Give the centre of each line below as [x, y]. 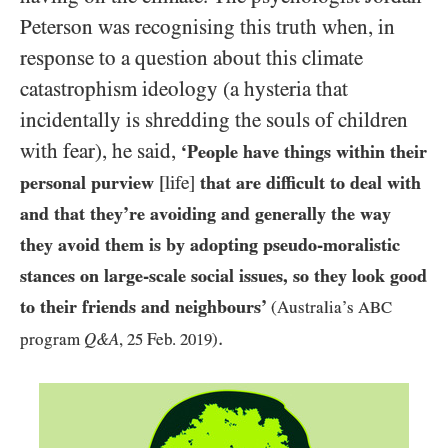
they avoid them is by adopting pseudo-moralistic [210, 244]
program [52, 339]
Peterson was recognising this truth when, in [207, 27]
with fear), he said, [100, 151]
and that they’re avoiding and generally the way [205, 213]
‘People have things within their [304, 151]
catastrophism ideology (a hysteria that [184, 89]
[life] [177, 182]
